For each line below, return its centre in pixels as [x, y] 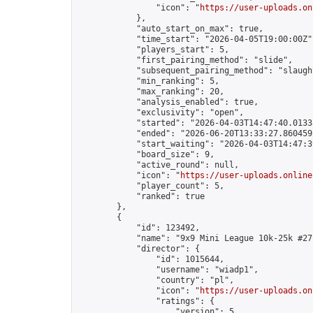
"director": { [139, 249]
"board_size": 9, [146, 154]
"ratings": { [146, 301]
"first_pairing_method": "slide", [185, 60]
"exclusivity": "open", [161, 112]
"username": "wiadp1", [168, 270]
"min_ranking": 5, [148, 81]
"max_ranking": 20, [151, 92]
